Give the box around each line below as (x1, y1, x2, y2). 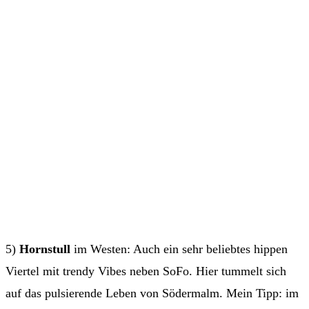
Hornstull (19, 242, 70, 257)
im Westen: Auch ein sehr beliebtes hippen (70, 242, 288, 257)
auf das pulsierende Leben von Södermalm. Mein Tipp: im (6, 286, 299, 301)
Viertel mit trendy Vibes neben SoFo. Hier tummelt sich (6, 264, 286, 279)
